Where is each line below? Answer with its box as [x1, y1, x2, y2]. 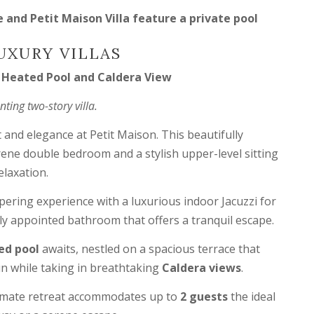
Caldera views [162, 260, 241, 275]
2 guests [180, 289, 231, 304]
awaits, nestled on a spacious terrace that [39, 241, 260, 257]
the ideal [231, 289, 275, 304]
